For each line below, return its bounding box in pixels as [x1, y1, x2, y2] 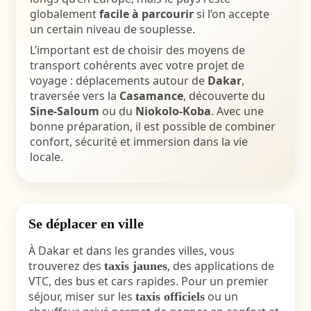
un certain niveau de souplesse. [29, 22, 195, 37]
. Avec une [210, 103, 264, 119]
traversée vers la [29, 88, 119, 103]
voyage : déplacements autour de [29, 73, 208, 88]
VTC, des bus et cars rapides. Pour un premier [28, 274, 269, 289]
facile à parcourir [99, 6, 194, 22]
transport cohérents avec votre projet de [29, 58, 244, 73]
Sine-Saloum [29, 103, 99, 119]
